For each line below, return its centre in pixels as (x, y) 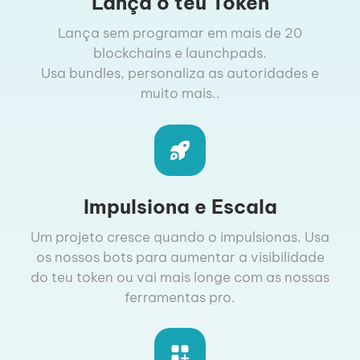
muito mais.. (180, 94)
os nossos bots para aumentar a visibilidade (180, 257)
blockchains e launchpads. (180, 53)
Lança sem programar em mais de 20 (180, 33)
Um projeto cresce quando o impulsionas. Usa (180, 237)
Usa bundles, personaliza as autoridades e (180, 74)
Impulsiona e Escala (180, 206)
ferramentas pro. (180, 297)
